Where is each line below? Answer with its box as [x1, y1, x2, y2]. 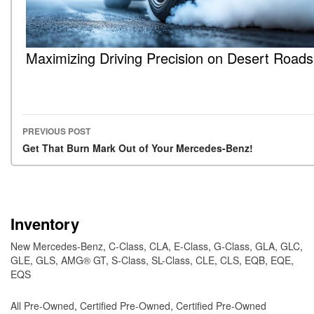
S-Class [111, 253, 146, 268]
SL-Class [151, 253, 190, 268]
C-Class [109, 239, 144, 254]
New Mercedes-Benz [11, 239, 103, 254]
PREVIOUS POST [22, 125, 90, 138]
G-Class [214, 239, 250, 254]
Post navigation [22, 139, 156, 165]
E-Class [174, 239, 208, 254]
